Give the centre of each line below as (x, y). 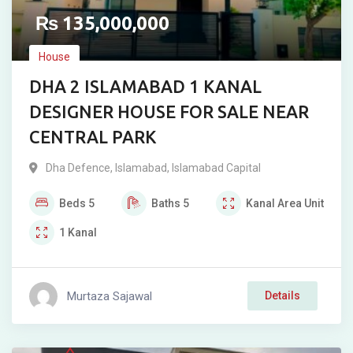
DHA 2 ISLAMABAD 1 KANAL (145, 86)
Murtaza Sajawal (110, 296)
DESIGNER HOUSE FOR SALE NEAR (169, 111)
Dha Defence (78, 168)
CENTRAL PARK (93, 137)
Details (282, 295)
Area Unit (301, 203)
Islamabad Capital (216, 168)
